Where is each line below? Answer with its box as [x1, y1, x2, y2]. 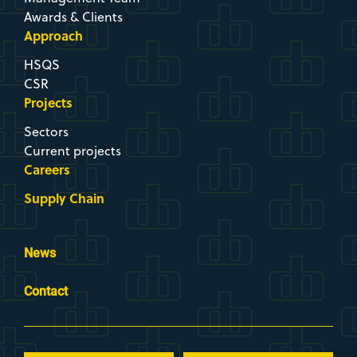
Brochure [230, 296, 286, 314]
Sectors [24, 36, 69, 54]
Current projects [24, 55, 121, 73]
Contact [24, 195, 68, 213]
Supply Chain [24, 102, 104, 121]
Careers [24, 73, 70, 92]
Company [229, 277, 288, 295]
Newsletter [67, 277, 131, 295]
